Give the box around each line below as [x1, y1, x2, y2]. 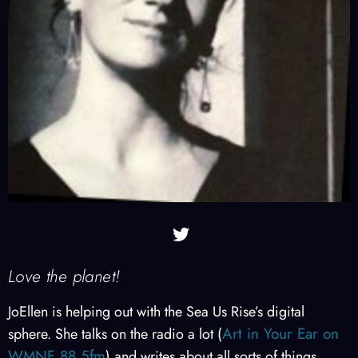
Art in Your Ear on [222, 322, 339, 344]
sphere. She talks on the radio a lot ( [8, 323, 222, 344]
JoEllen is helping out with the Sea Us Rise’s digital [8, 300, 304, 322]
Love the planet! [8, 264, 121, 288]
